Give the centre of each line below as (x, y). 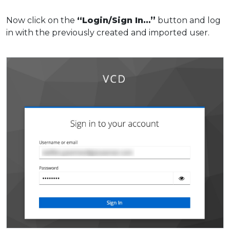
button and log (188, 20)
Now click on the (42, 20)
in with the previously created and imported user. (108, 32)
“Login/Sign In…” (116, 20)
